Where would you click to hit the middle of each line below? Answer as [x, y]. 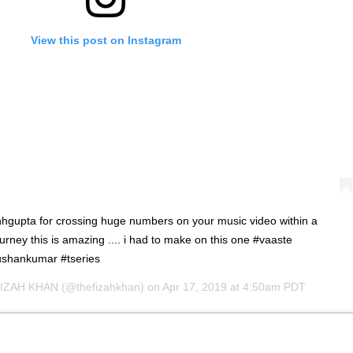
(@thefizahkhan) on [110, 287]
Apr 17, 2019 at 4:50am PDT [234, 287]
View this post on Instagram [106, 41]
